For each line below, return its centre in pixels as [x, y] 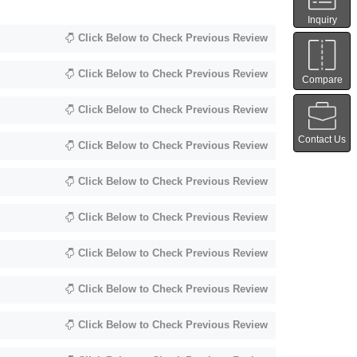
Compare [322, 79]
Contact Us [322, 139]
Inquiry [322, 20]
